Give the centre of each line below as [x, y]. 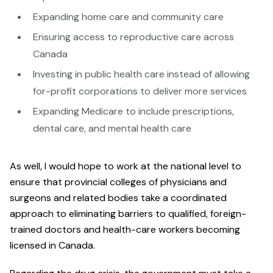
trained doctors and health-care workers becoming [125, 230]
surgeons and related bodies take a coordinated [118, 198]
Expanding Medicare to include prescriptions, [133, 112]
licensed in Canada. [55, 246]
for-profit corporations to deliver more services [140, 91]
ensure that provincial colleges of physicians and [118, 182]
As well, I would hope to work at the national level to [126, 166]
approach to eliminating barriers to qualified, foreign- [128, 214]
